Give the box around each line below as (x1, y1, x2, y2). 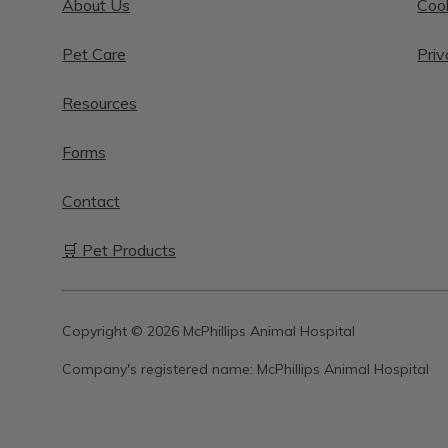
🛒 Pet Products (62, 239, 176, 260)
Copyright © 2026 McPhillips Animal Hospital (62, 321, 355, 340)
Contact (62, 190, 120, 211)
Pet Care (62, 43, 126, 64)
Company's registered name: (62, 359, 257, 378)
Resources (62, 92, 137, 113)
